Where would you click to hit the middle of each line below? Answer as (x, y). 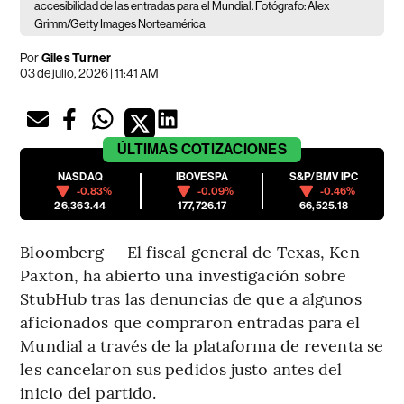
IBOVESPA (202, 177)
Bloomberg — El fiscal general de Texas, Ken (190, 252)
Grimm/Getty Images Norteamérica (120, 24)
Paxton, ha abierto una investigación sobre (184, 275)
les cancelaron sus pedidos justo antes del (181, 369)
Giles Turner (75, 59)
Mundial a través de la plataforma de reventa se (202, 345)
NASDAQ (80, 177)
